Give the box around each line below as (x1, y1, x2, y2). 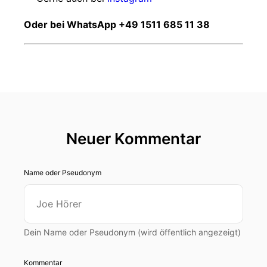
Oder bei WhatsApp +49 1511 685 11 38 (24, 18, 210, 30)
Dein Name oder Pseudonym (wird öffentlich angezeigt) (24, 227, 241, 237)
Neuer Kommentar (66, 129, 201, 148)
